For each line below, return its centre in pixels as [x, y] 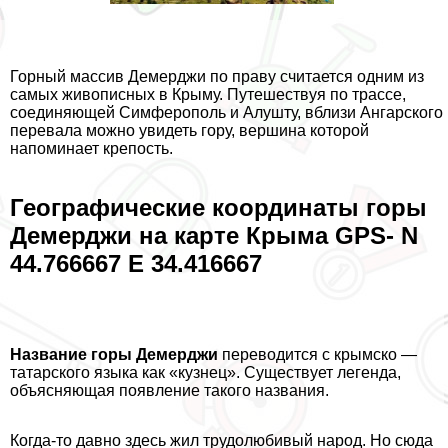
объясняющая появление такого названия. [169, 390]
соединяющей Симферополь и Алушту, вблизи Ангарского [226, 112]
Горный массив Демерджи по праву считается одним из [217, 76]
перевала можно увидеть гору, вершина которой [189, 130]
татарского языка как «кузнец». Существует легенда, [205, 372]
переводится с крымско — [317, 354]
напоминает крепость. [91, 148]
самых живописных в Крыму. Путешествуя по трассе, [208, 94]
